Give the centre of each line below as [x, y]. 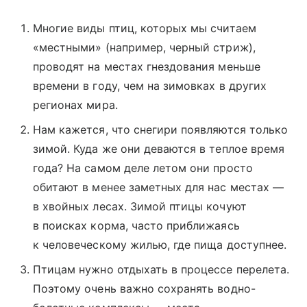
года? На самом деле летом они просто [143, 168]
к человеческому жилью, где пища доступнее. [160, 244]
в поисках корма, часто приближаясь [136, 225]
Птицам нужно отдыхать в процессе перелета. [161, 269]
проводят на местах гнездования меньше [147, 66]
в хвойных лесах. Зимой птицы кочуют [140, 206]
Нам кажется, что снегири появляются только [161, 129]
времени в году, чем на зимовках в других [150, 85]
